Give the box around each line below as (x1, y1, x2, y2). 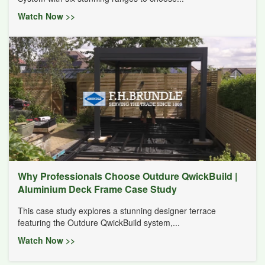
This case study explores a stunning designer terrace (18, 204, 216, 216)
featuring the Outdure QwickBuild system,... (18, 216, 180, 228)
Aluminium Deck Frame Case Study (18, 182, 177, 196)
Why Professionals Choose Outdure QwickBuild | (18, 169, 237, 183)
